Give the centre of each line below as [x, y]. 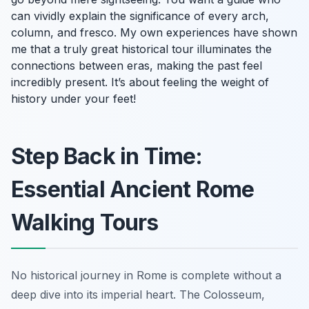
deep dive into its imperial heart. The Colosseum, [138, 294]
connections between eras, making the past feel [137, 65]
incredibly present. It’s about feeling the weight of [140, 82]
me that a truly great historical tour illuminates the [141, 49]
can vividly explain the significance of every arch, [140, 16]
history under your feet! [73, 98]
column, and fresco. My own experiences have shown [154, 32]
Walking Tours [85, 222]
